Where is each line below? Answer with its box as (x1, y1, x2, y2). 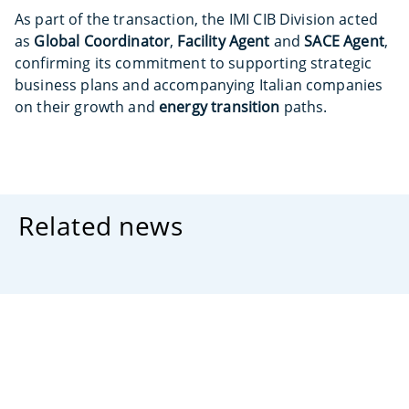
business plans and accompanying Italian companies (15, 75, 383, 95)
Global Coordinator (34, 31, 171, 51)
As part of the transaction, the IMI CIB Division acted (15, 9, 379, 29)
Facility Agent (177, 31, 270, 51)
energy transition (159, 97, 280, 117)
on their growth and (15, 97, 159, 117)
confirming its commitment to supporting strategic (15, 53, 372, 73)
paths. (279, 97, 328, 117)
